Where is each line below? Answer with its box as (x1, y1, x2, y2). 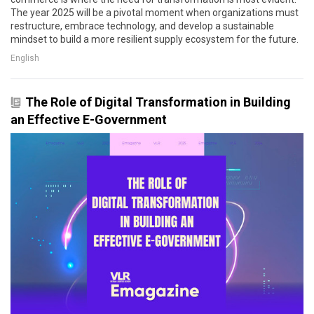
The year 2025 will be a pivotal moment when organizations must (11, 6, 299, 18)
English (11, 53, 39, 64)
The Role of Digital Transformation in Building (25, 94, 291, 109)
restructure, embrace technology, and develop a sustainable (11, 20, 274, 32)
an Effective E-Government (11, 111, 167, 127)
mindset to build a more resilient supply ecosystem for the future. (11, 33, 299, 45)
